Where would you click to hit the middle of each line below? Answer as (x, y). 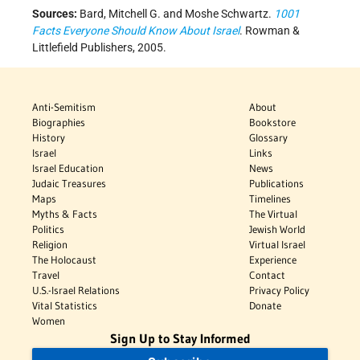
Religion (50, 245)
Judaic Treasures (69, 184)
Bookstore (273, 123)
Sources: (55, 14)
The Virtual (274, 214)
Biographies (59, 123)
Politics (48, 229)
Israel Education (68, 168)
